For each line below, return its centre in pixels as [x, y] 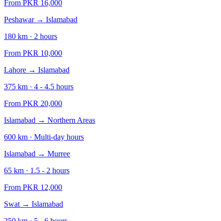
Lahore [15, 70]
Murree [59, 154]
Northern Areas [71, 120]
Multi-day [49, 137]
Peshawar [19, 19]
